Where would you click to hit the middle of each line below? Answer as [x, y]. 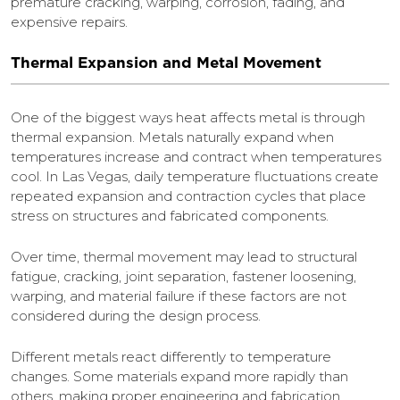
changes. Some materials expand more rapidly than [179, 376]
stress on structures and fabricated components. [170, 215]
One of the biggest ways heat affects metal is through [188, 117]
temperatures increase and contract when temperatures [196, 156]
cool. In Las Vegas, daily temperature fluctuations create [195, 176]
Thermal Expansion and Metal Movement [166, 62]
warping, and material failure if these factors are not [179, 296]
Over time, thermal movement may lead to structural [184, 256]
